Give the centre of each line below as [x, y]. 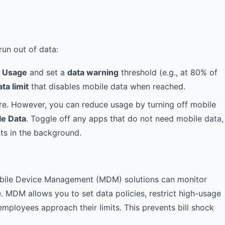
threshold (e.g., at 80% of [168, 72]
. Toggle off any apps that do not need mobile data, [125, 119]
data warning [93, 72]
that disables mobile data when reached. [107, 86]
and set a [47, 72]
